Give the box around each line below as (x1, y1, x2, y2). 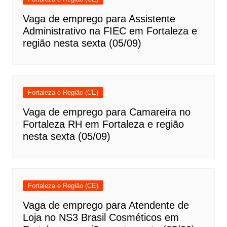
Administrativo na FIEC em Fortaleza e (22, 25, 197, 36)
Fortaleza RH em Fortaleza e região (22, 118, 184, 130)
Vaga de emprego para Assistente (22, 13, 175, 24)
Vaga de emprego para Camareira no (22, 106, 191, 118)
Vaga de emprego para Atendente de (22, 199, 189, 211)
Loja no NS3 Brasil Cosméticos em (22, 211, 179, 223)
